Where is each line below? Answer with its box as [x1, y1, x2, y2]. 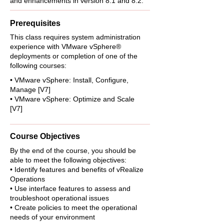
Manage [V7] [10, 85, 50, 93]
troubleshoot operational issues [10, 194, 109, 202]
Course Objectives [10, 132, 80, 140]
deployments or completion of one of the [10, 52, 137, 60]
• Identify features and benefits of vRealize [10, 165, 143, 173]
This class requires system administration [10, 33, 140, 41]
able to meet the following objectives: [10, 156, 126, 164]
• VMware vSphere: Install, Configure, [10, 76, 128, 84]
